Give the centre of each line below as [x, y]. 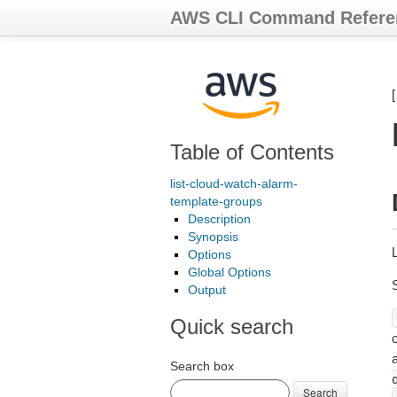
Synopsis [213, 237]
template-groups [216, 201]
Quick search [232, 327]
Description [219, 219]
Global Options [230, 272]
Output [207, 290]
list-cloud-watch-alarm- [234, 183]
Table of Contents [252, 152]
